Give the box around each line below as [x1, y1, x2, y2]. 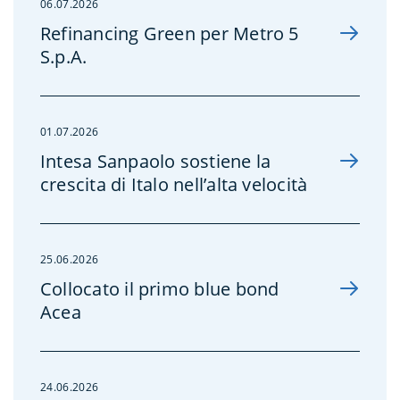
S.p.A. [40, 44, 92, 69]
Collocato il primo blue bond [40, 276, 279, 301]
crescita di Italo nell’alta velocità [40, 171, 308, 196]
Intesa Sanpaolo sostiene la [40, 148, 271, 173]
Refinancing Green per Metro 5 [40, 21, 299, 46]
